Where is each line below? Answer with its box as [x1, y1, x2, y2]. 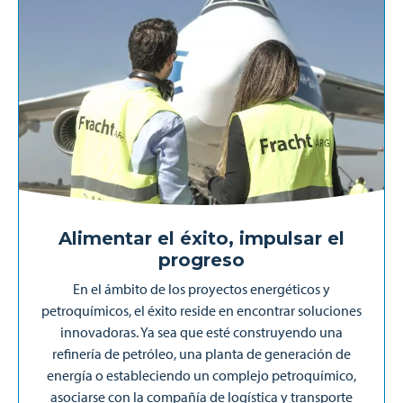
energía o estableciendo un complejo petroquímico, [47, 366, 356, 384]
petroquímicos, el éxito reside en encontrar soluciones [41, 301, 362, 319]
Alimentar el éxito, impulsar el [58, 228, 345, 249]
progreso [158, 249, 245, 271]
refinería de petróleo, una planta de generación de [52, 345, 351, 363]
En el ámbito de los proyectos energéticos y [73, 280, 330, 298]
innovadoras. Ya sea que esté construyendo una [60, 323, 343, 341]
